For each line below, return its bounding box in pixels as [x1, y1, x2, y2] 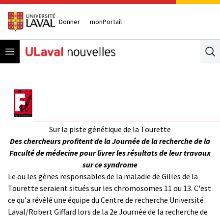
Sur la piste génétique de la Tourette [49, 124, 171, 134]
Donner [59, 17, 80, 26]
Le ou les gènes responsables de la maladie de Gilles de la [8, 171, 198, 181]
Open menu [9, 46, 48, 56]
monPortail [90, 17, 122, 26]
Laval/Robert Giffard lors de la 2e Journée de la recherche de [8, 206, 208, 217]
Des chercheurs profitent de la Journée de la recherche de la [10, 136, 210, 146]
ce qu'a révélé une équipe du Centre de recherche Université [8, 194, 204, 205]
